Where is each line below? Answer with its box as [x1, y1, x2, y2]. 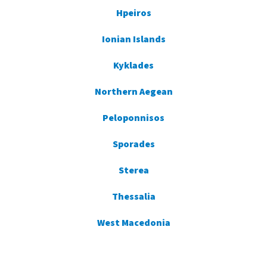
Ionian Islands [101, 33, 166, 46]
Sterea [118, 164, 149, 178]
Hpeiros [116, 7, 151, 20]
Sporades [112, 138, 155, 151]
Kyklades [113, 59, 154, 73]
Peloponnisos [103, 111, 164, 125]
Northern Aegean [94, 85, 173, 99]
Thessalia [111, 190, 156, 204]
